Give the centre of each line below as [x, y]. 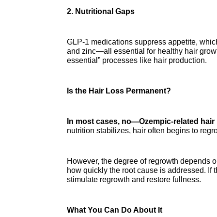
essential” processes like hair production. [137, 60]
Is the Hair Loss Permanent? [119, 91]
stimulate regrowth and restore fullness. [134, 179]
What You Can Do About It [115, 210]
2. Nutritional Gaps [101, 11]
